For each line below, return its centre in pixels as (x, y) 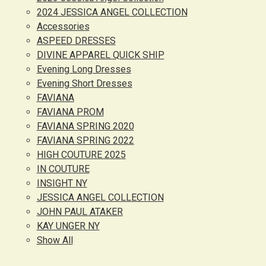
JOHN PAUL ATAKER (80, 212)
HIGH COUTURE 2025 (81, 155)
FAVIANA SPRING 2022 (85, 140)
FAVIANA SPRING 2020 (85, 126)
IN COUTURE (63, 169)
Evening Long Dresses (84, 69)
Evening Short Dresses (84, 83)
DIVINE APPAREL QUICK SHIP (100, 55)
